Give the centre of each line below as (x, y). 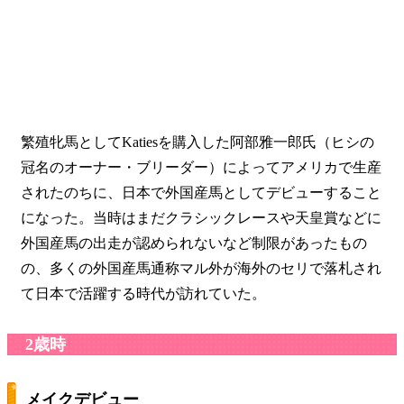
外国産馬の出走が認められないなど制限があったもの (194, 243)
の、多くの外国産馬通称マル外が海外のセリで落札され (201, 268)
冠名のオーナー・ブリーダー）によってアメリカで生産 (201, 167)
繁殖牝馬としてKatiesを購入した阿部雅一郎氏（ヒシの (197, 142)
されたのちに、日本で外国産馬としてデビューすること (201, 192)
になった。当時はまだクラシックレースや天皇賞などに (201, 217)
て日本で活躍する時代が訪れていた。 (143, 293)
